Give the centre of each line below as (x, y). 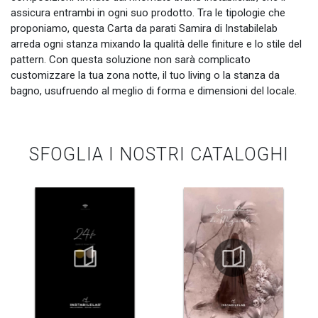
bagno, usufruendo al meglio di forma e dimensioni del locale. (154, 91)
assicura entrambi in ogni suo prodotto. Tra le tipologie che (148, 13)
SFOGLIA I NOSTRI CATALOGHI (159, 155)
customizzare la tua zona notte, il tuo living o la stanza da (145, 76)
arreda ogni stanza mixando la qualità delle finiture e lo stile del (156, 44)
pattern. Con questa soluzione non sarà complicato (131, 60)
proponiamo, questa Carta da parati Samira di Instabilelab (144, 29)
